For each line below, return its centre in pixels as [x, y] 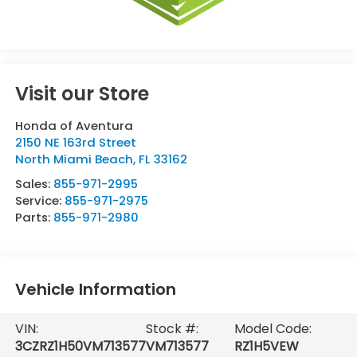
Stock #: [172, 328]
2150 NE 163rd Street [75, 142]
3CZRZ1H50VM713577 [80, 346]
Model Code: [273, 328]
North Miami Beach [74, 159]
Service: [39, 200]
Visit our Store [82, 93]
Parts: [34, 217]
